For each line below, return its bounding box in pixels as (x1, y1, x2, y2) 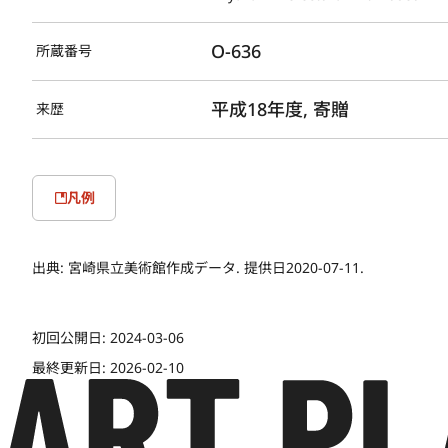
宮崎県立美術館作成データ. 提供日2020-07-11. (68, 257, 364, 277)
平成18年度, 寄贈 (211, 96, 350, 121)
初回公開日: (32, 327, 110, 347)
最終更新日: (32, 357, 110, 377)
